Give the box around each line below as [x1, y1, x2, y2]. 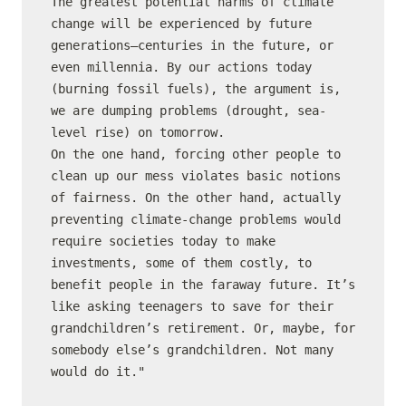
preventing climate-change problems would [51, 212, 341, 227]
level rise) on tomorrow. [51, 125, 225, 140]
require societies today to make [51, 234, 275, 248]
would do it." [51, 364, 145, 379]
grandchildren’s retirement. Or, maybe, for [51, 321, 355, 335]
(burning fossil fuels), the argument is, [51, 82, 341, 96]
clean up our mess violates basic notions [51, 169, 341, 183]
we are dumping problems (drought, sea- [51, 103, 326, 118]
